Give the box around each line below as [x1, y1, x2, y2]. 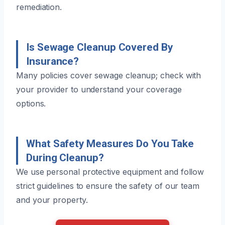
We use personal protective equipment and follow [16, 166, 204, 177]
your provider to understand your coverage [16, 84, 182, 94]
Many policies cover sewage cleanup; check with [16, 70, 201, 80]
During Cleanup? [26, 151, 104, 164]
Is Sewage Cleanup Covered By [26, 41, 173, 53]
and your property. [16, 194, 88, 205]
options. [16, 98, 46, 108]
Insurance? [26, 55, 79, 67]
